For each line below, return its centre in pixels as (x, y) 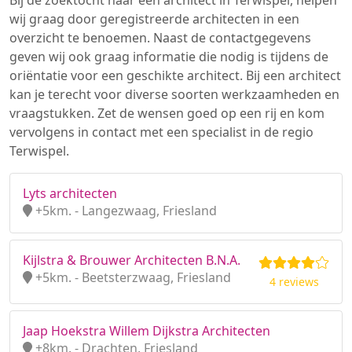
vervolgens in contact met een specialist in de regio (161, 132)
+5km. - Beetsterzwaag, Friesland (132, 277)
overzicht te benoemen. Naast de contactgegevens (160, 38)
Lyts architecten (70, 193)
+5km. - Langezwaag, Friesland (125, 211)
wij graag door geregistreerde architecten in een (154, 19)
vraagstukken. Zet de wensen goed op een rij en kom (167, 113)
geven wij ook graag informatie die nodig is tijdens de (169, 57)
